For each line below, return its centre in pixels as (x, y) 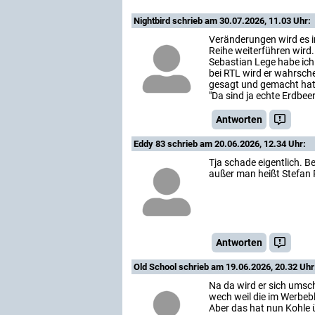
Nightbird (153, 21)
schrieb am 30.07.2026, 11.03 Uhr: (242, 21)
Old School (156, 267)
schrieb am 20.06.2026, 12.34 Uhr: (237, 144)
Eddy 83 (150, 144)
